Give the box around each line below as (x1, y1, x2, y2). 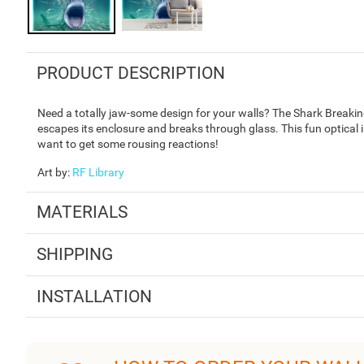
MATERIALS (36, 202, 128, 223)
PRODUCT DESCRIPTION (36, 63, 225, 83)
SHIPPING (36, 244, 113, 264)
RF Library (72, 165, 124, 179)
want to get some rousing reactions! (37, 136, 219, 150)
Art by (37, 165, 67, 179)
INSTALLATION (36, 286, 152, 306)
